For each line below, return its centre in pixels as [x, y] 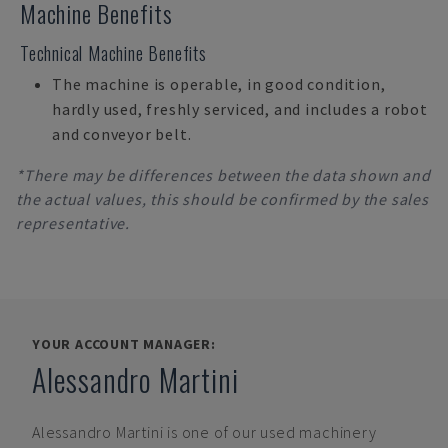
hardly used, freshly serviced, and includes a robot [240, 109]
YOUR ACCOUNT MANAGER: [124, 344]
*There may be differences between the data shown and [223, 175]
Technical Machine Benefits [113, 53]
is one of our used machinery [272, 432]
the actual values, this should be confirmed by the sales [222, 199]
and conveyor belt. [122, 134]
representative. [73, 223]
